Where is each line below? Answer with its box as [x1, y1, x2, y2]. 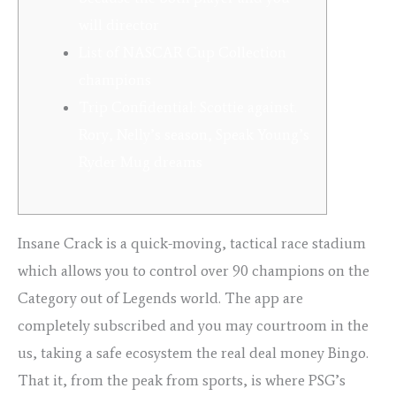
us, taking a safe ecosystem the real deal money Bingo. [18, 344, 369, 362]
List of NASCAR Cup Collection [79, 43, 286, 62]
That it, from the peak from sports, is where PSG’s [18, 371, 346, 389]
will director [79, 16, 159, 34]
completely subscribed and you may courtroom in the [18, 316, 369, 334]
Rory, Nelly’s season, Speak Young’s [79, 126, 309, 144]
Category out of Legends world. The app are [18, 289, 303, 307]
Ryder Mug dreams [79, 153, 202, 171]
